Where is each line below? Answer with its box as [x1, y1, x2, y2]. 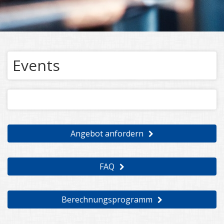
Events [12, 55, 60, 75]
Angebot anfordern [70, 128, 143, 139]
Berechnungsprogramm [61, 194, 152, 205]
